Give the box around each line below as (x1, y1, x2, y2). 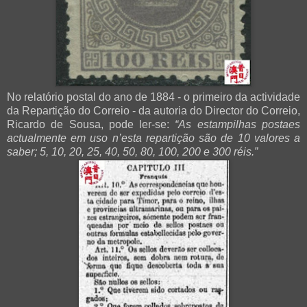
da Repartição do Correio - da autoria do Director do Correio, (7, 105, 300, 117)
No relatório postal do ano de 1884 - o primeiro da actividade (7, 91, 300, 103)
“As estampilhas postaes (175, 119, 301, 131)
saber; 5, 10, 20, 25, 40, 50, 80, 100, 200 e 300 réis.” (7, 146, 258, 158)
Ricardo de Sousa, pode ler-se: (7, 119, 175, 131)
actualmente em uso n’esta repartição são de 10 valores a (7, 132, 300, 145)
